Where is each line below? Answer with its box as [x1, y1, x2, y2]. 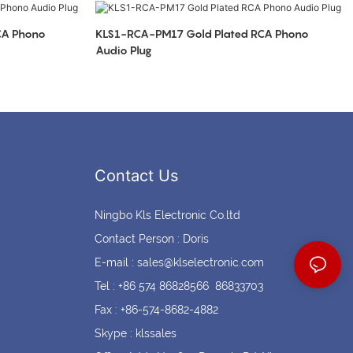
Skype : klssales [94, 327, 176, 340]
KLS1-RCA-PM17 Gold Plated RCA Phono [95, 26, 186, 40]
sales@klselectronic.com [136, 256, 264, 269]
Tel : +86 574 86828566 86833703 [94, 280, 263, 293]
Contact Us [94, 166, 178, 186]
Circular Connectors [128, 25, 246, 41]
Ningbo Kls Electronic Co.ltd [94, 209, 240, 222]
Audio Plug [95, 43, 152, 57]
